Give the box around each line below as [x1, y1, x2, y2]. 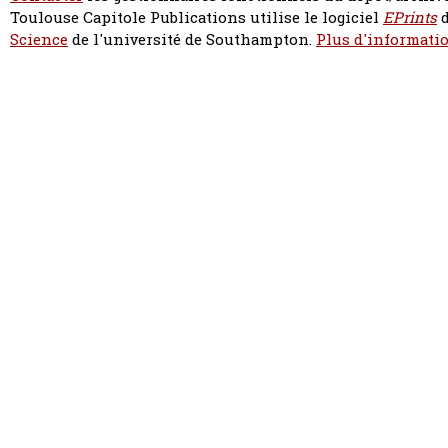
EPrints [383, 7, 437, 29]
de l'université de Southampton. [68, 29, 316, 51]
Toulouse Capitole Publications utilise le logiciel [10, 7, 383, 29]
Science [10, 29, 68, 51]
